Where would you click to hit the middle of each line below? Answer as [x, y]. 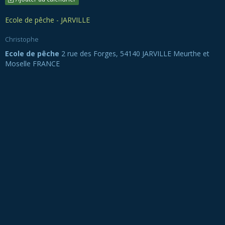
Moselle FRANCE [32, 63]
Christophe [22, 39]
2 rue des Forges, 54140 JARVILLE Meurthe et [134, 53]
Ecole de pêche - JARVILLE [47, 20]
